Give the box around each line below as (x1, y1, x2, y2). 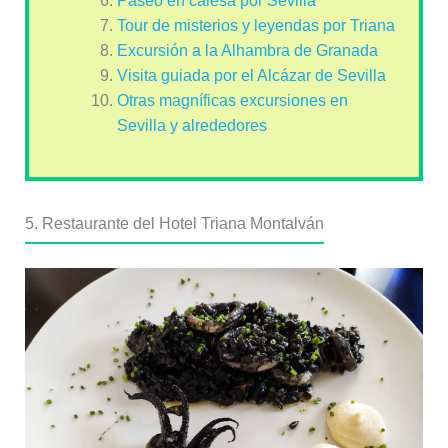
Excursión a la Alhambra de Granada (116, 41, 378, 59)
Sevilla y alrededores (116, 116, 267, 134)
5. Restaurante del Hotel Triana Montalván (24, 214, 324, 232)
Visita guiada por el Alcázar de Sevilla (116, 66, 386, 84)
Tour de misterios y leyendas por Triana (116, 16, 395, 34)
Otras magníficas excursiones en (116, 91, 348, 109)
